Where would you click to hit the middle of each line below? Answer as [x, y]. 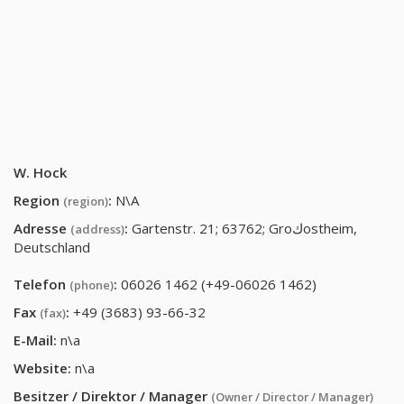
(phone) [92, 285]
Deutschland [52, 247]
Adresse [42, 228]
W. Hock [40, 172]
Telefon [41, 284]
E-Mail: [35, 340]
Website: [42, 368]
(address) [97, 229]
